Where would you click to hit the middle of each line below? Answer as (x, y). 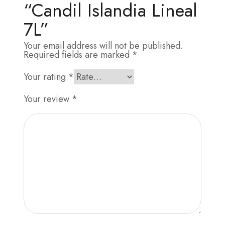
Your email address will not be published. (103, 45)
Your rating (46, 77)
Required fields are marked (78, 54)
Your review (47, 99)
